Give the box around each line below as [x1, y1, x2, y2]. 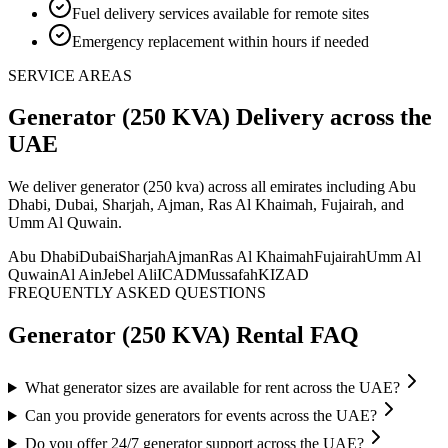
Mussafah [197, 266, 258, 284]
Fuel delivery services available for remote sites [72, 4, 369, 22]
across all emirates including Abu [208, 178, 416, 196]
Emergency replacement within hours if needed [72, 32, 369, 50]
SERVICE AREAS [8, 66, 132, 84]
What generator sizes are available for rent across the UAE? [24, 379, 400, 397]
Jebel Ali [102, 266, 157, 284]
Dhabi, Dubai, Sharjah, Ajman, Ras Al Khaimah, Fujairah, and [8, 196, 404, 214]
